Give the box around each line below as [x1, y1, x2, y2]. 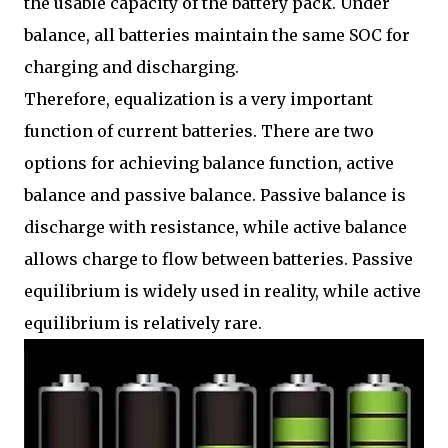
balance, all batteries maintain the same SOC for [24, 25, 410, 45]
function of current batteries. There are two [24, 121, 374, 141]
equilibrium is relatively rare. [24, 313, 262, 333]
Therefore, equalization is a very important [24, 89, 373, 109]
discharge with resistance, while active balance [24, 217, 407, 237]
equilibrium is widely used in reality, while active [24, 281, 421, 301]
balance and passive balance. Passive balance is [24, 185, 406, 205]
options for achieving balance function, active [24, 153, 394, 173]
